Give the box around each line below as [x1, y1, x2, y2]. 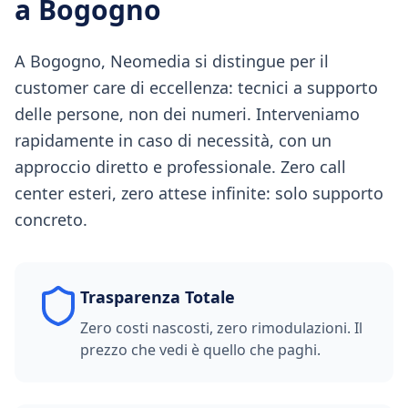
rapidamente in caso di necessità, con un [15, 129, 331, 151]
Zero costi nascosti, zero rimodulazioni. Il [80, 318, 362, 338]
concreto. [15, 209, 87, 230]
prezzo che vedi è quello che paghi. [80, 340, 321, 360]
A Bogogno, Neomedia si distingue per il [15, 50, 329, 72]
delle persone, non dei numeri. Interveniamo [15, 103, 360, 125]
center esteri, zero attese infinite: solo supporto [15, 182, 383, 204]
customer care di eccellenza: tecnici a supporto [15, 76, 378, 98]
